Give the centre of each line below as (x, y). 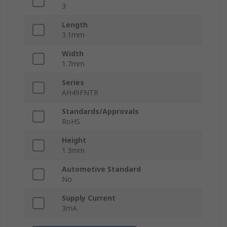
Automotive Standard (101, 169)
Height (74, 140)
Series (73, 83)
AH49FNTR (80, 93)
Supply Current (89, 198)
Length (75, 25)
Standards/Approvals (100, 111)
